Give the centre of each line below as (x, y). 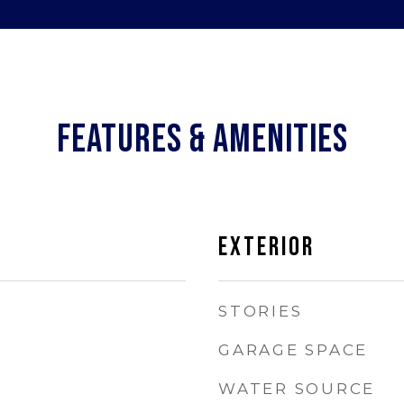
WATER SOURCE (297, 389)
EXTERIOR (266, 248)
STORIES (261, 311)
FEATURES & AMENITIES (202, 140)
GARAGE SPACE (293, 350)
